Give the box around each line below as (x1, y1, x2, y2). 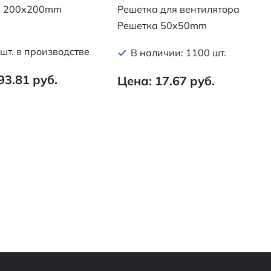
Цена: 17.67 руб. (117, 73, 215, 88)
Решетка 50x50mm (117, 19, 207, 31)
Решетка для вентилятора (117, 2, 240, 15)
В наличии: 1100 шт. (131, 46, 226, 59)
